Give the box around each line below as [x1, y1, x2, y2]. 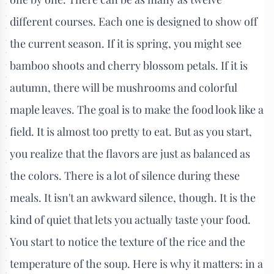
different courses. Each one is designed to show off [10, 13, 257, 29]
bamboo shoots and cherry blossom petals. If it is [10, 57, 248, 73]
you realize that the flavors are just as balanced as [10, 146, 250, 161]
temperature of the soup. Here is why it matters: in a [10, 256, 263, 271]
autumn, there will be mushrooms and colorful [10, 80, 237, 95]
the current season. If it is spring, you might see [10, 35, 242, 51]
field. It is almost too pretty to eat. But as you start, [10, 124, 252, 139]
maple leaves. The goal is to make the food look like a [10, 102, 264, 117]
